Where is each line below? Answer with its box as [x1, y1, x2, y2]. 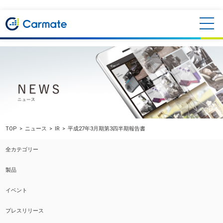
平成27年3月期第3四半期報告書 [68, 125, 146, 132]
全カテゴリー [5, 146, 39, 153]
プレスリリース [5, 207, 44, 214]
